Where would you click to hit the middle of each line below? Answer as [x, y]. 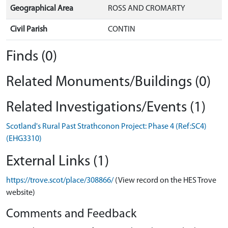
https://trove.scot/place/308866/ [60, 180]
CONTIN [122, 29]
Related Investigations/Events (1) [106, 107]
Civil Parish [29, 29]
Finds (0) [32, 56]
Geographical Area [42, 8]
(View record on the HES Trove [166, 180]
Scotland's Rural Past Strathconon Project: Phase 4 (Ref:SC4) [106, 126]
